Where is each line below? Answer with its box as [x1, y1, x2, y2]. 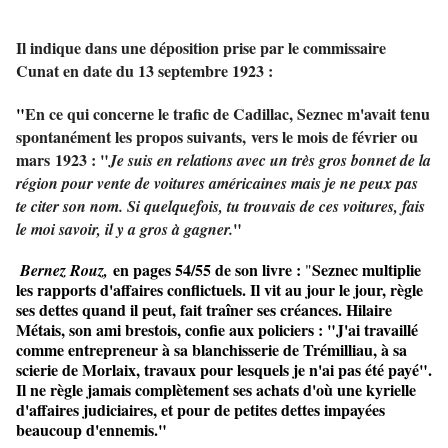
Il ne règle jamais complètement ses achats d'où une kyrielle [16, 378, 416, 402]
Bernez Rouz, [20, 259, 113, 282]
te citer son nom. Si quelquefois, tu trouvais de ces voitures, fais [16, 195, 425, 218]
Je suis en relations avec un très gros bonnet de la [109, 149, 431, 172]
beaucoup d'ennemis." [16, 418, 167, 442]
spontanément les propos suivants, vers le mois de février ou [16, 125, 418, 149]
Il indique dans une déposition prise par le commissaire [16, 36, 386, 60]
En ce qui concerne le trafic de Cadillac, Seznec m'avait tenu [25, 102, 430, 126]
